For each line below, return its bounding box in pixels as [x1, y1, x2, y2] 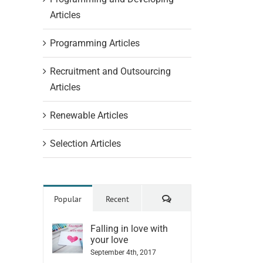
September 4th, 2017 [90, 248, 156, 257]
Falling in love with [90, 222, 168, 234]
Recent [105, 193, 129, 204]
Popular [54, 193, 82, 204]
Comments [170, 193, 208, 204]
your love [90, 234, 128, 245]
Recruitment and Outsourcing [50, 65, 171, 77]
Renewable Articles [50, 109, 128, 121]
